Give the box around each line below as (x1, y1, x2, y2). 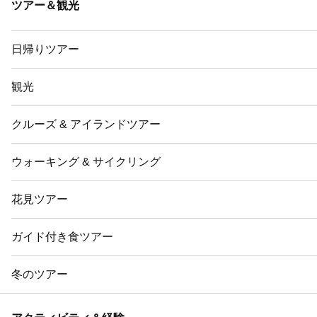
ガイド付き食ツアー (11, 231, 113, 243)
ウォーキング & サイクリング (11, 156, 161, 168)
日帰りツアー (11, 43, 79, 56)
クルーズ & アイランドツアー (11, 118, 161, 131)
